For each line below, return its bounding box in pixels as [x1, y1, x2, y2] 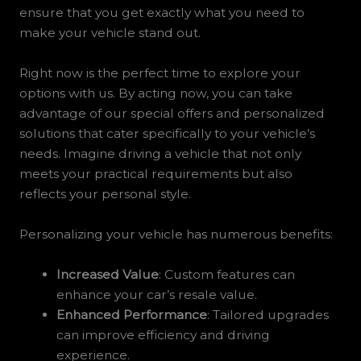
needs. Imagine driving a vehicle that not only [19, 146, 301, 162]
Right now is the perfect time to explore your [19, 65, 301, 81]
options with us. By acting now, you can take [19, 85, 293, 102]
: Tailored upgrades [207, 306, 330, 322]
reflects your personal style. [19, 186, 191, 202]
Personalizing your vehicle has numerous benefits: [19, 226, 333, 242]
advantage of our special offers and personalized [19, 106, 325, 122]
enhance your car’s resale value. [56, 286, 258, 302]
